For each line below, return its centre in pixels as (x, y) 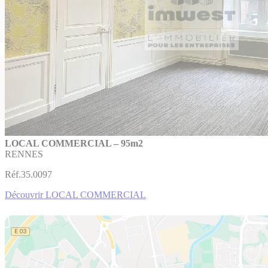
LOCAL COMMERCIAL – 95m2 (74, 143)
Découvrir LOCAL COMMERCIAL (75, 194)
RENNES (24, 154)
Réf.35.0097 (28, 174)
